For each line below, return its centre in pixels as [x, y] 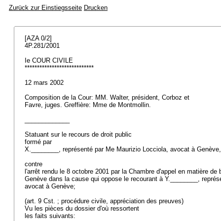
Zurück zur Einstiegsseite [45, 8]
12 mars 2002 [45, 83]
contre [35, 164]
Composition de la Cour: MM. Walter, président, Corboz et [108, 97]
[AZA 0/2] [39, 38]
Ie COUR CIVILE [50, 60]
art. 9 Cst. [41, 201]
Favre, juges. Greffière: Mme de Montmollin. [89, 105]
